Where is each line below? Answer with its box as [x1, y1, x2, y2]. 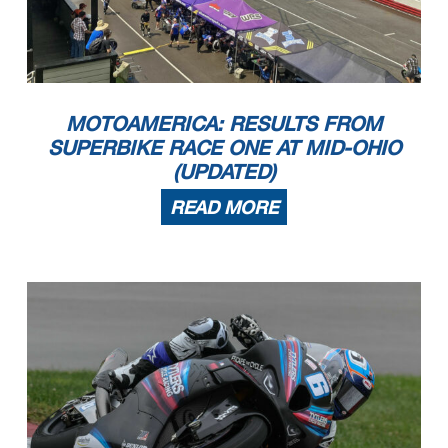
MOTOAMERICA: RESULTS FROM [66, 111, 382, 136]
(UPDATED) [172, 159, 276, 184]
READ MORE [170, 196, 278, 219]
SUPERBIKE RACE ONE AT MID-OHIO [47, 135, 401, 160]
